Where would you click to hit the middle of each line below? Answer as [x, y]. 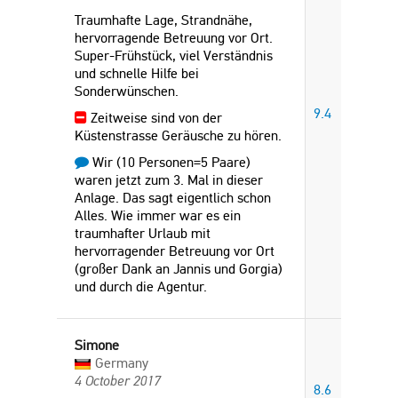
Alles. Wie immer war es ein [158, 215]
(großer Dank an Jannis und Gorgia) [179, 269]
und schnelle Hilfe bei [137, 73]
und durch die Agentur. [141, 287]
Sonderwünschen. [127, 91]
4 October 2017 [118, 381]
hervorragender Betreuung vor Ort [175, 251]
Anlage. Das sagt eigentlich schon [173, 198]
